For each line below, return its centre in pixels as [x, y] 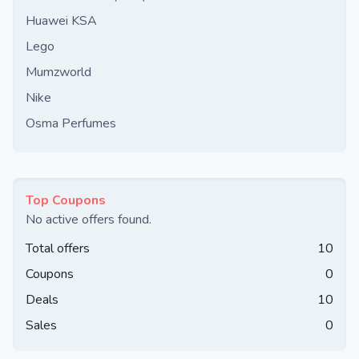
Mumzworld [58, 72]
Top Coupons [66, 200]
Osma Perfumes [71, 123]
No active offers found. [89, 220]
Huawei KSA [61, 21]
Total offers [58, 248]
